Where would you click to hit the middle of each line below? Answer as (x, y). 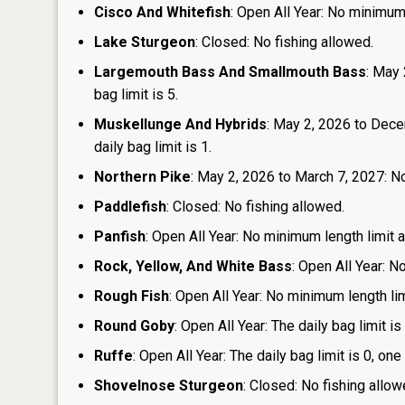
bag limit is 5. (136, 94)
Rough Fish (132, 296)
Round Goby (134, 326)
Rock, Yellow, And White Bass (193, 266)
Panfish (120, 236)
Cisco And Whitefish (162, 12)
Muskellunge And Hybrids (180, 124)
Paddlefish (130, 207)
